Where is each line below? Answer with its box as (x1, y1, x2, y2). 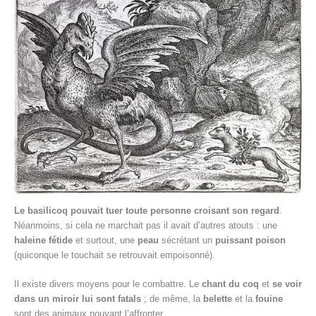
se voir (272, 278, 302, 289)
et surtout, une (73, 234, 138, 245)
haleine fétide (14, 234, 73, 245)
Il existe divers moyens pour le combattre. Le (14, 278, 202, 289)
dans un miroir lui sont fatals (14, 293, 141, 304)
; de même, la (141, 293, 203, 304)
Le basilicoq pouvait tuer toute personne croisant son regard (14, 205, 279, 216)
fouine (255, 293, 283, 304)
